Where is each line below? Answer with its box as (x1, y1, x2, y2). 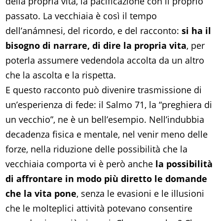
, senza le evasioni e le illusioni (76, 187, 205, 200)
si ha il (182, 25, 212, 37)
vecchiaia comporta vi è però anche (5, 158, 156, 170)
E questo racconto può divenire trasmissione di (5, 84, 202, 96)
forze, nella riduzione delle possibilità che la (5, 143, 188, 155)
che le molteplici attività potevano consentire (5, 202, 193, 215)
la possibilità (155, 158, 213, 170)
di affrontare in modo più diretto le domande (5, 173, 208, 185)
